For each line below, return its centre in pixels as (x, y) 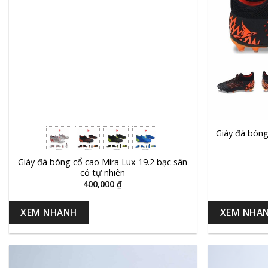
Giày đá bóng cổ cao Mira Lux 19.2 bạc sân (103, 162)
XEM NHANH (49, 212)
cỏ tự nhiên (103, 173)
